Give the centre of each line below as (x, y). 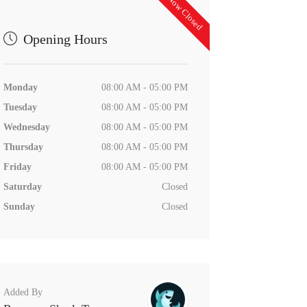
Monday (20, 87)
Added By (23, 292)
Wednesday (26, 127)
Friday (17, 167)
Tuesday (20, 107)
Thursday (23, 147)
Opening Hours (63, 39)
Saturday (22, 186)
